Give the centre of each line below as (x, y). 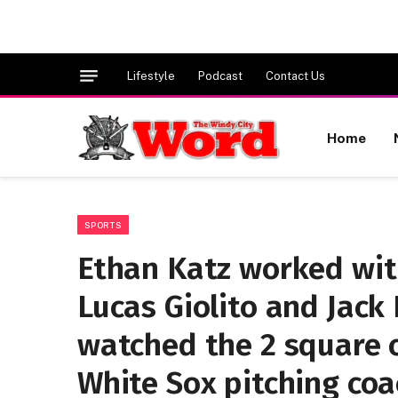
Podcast (220, 76)
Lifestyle (151, 76)
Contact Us (295, 76)
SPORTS (103, 225)
